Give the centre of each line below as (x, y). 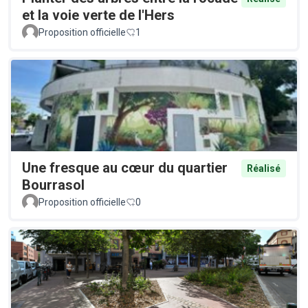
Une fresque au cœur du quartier (125, 168)
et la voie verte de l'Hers (98, 15)
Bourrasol (53, 185)
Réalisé (264, 169)
